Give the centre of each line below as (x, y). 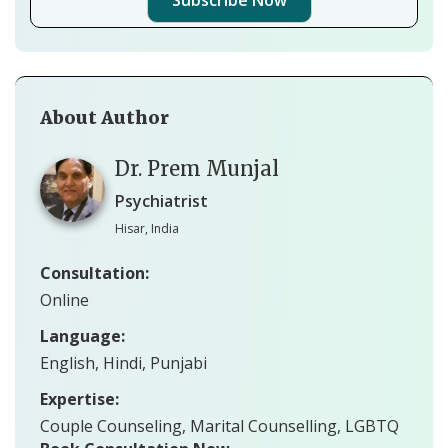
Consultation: (94, 272)
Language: (82, 335)
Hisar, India (147, 228)
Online (64, 299)
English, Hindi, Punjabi (123, 362)
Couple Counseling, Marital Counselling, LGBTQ (219, 425)
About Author (104, 117)
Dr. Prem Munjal (197, 168)
